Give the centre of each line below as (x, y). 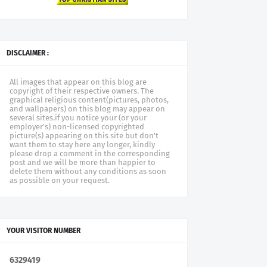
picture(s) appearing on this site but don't (84, 136)
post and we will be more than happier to (83, 162)
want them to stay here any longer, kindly (82, 145)
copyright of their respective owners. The (82, 91)
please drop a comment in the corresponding (90, 153)
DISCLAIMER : (28, 53)
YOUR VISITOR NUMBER (44, 231)
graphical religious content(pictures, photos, (89, 100)
